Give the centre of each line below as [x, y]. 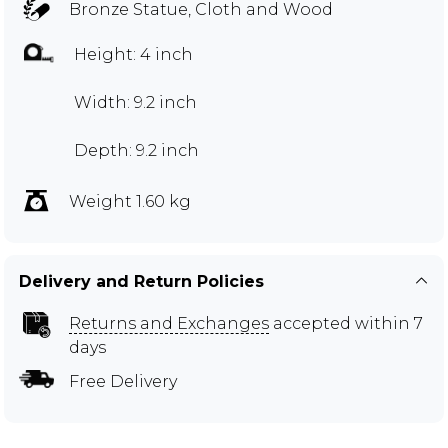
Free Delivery [123, 381]
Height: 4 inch [133, 54]
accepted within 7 [346, 323]
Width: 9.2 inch [135, 102]
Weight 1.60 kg [130, 201]
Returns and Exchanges [169, 323]
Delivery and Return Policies [141, 281]
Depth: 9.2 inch [136, 150]
